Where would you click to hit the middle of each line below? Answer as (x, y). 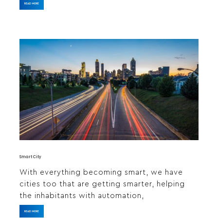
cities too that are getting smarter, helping (102, 184)
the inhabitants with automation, (82, 196)
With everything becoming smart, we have (101, 172)
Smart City (30, 157)
